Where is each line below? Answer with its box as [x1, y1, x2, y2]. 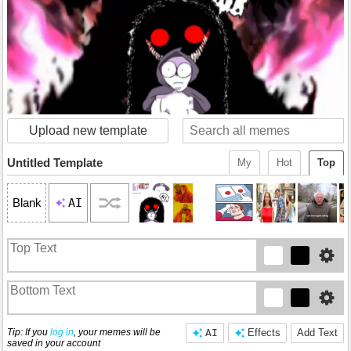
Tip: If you [7, 326, 50, 338]
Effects [248, 326, 280, 338]
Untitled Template [7, 155, 103, 169]
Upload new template [28, 123, 147, 137]
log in [50, 326, 74, 338]
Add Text [297, 326, 338, 338]
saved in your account [7, 337, 100, 349]
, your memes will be [74, 326, 161, 338]
